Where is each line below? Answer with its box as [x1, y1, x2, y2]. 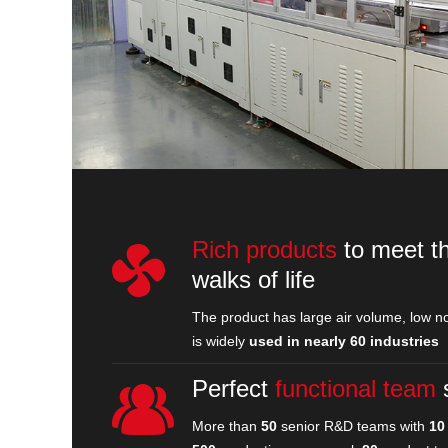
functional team [275, 374, 436, 402]
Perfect [192, 374, 275, 402]
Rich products [192, 235, 337, 263]
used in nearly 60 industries [249, 332, 439, 349]
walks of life [192, 265, 315, 293]
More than [192, 417, 261, 434]
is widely [192, 332, 249, 349]
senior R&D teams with [277, 417, 429, 434]
